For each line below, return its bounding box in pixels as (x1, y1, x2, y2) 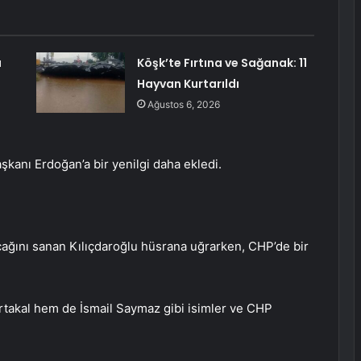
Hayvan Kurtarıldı (136, 76, 239, 93)
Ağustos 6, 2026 (147, 98, 220, 111)
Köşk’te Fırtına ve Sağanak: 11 (136, 55, 307, 72)
